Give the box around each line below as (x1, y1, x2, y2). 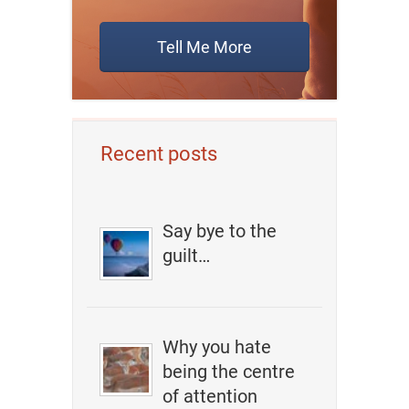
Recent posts (100, 142, 217, 165)
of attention (163, 385, 258, 407)
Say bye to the (163, 220, 278, 242)
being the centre (163, 361, 296, 383)
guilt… (163, 245, 211, 267)
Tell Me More (157, 37, 252, 57)
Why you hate (163, 336, 272, 358)
